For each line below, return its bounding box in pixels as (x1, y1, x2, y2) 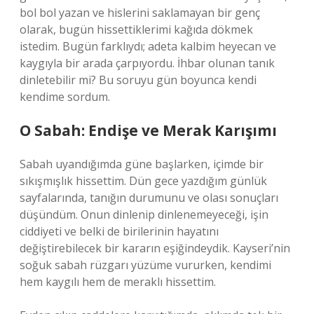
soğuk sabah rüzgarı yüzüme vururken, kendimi (20, 257, 271, 273)
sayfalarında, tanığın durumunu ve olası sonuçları (20, 190, 278, 205)
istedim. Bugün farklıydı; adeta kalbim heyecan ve (20, 39, 276, 54)
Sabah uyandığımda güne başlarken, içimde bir (20, 156, 264, 172)
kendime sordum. (20, 89, 110, 104)
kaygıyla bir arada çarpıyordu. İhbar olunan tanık (20, 55, 275, 71)
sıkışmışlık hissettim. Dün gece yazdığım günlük (20, 173, 267, 189)
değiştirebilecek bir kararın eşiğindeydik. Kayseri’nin (20, 240, 290, 256)
